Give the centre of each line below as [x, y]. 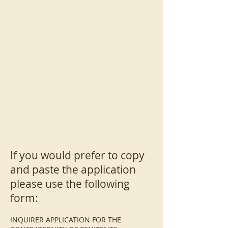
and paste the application [73, 169]
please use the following [70, 184]
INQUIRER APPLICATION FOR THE [66, 220]
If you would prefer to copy [77, 155]
